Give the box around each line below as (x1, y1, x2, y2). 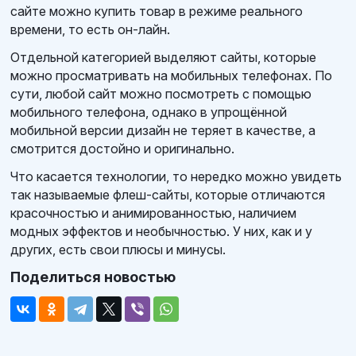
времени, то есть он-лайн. (10, 21, 170, 38)
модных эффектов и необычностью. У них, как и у (10, 223, 312, 240)
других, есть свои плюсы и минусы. (10, 242, 226, 258)
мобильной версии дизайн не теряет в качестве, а (10, 122, 315, 139)
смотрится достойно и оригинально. (10, 141, 234, 157)
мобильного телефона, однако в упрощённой (10, 104, 287, 121)
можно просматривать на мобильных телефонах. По (10, 68, 332, 84)
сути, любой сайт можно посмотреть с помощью (10, 86, 311, 103)
